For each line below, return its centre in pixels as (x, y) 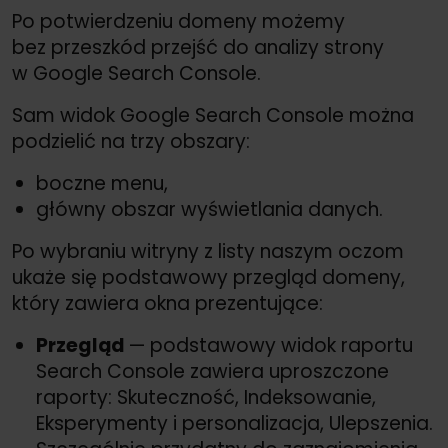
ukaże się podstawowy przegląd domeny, (208, 278)
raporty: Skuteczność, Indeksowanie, (206, 398)
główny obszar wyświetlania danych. (209, 210)
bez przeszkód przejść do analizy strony (198, 48)
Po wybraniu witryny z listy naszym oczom (208, 252)
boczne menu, (102, 184)
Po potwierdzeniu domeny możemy (178, 22)
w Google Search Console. (136, 74)
